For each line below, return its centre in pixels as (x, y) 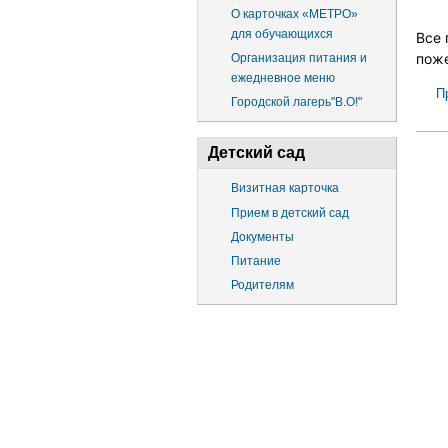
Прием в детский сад (290, 212)
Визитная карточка (285, 188)
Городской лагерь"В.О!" (296, 102)
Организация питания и (299, 57)
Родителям (262, 285)
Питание (256, 261)
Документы (262, 236)
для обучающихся (282, 33)
